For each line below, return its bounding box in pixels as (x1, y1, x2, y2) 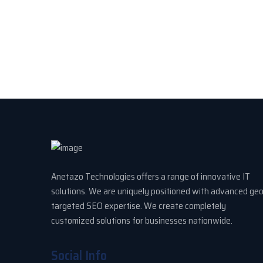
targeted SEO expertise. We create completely (51, 198, 226, 214)
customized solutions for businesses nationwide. (51, 213, 232, 228)
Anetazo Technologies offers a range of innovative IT (51, 169, 250, 184)
